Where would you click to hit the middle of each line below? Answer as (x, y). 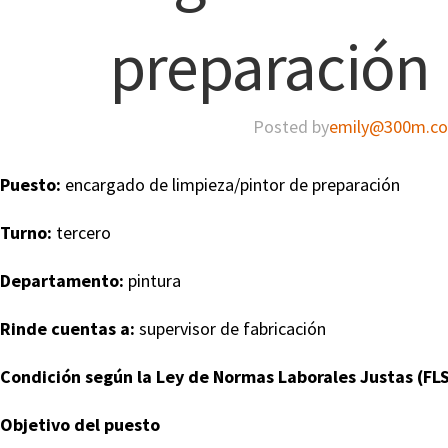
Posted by (291, 126)
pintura (152, 280)
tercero (81, 232)
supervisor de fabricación (230, 328)
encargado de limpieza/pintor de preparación (230, 184)
